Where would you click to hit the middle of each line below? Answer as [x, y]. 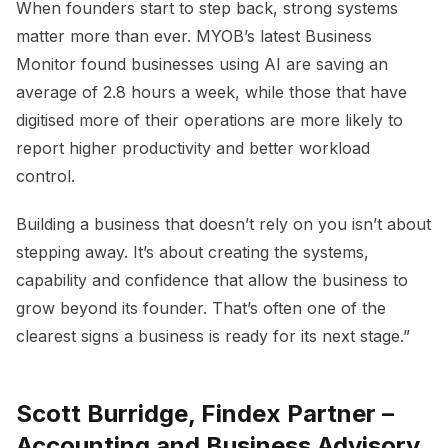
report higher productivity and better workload [193, 148]
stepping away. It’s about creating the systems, [192, 252]
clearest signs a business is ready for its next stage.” [213, 336]
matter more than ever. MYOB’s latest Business [194, 36]
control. [45, 176]
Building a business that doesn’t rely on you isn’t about [223, 224]
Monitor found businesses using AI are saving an [202, 64]
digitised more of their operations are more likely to [209, 120]
